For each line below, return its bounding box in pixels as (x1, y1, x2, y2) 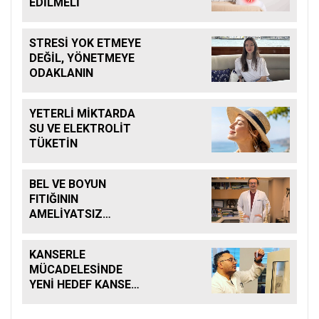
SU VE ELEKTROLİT (29, 122, 131, 136)
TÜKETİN (29, 137, 78, 151)
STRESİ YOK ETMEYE (29, 36, 141, 51)
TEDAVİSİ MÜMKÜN (29, 222, 133, 236)
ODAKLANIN (29, 66, 93, 80)
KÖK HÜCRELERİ (29, 293, 115, 307)
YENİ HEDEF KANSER (29, 278, 138, 292)
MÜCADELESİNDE (29, 263, 122, 277)
